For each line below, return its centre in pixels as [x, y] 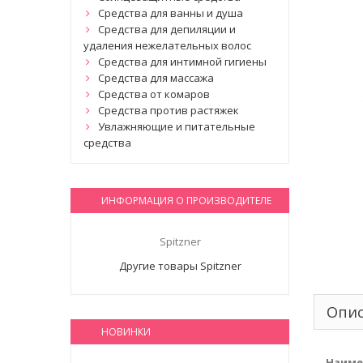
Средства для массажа [156, 77]
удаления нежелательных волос [167, 45]
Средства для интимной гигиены [182, 61]
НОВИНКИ [126, 331]
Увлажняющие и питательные [177, 126]
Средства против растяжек [169, 110]
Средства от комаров [154, 94]
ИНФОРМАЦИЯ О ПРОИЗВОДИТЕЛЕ [186, 200]
